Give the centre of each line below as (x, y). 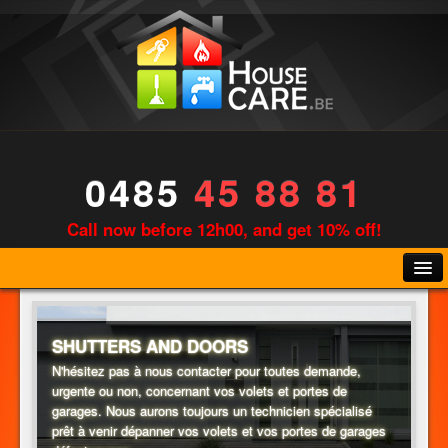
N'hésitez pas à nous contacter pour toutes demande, (206, 370)
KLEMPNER (63, 410)
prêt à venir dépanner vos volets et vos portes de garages (219, 430)
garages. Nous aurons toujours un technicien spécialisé (212, 410)
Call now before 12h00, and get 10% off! (224, 229)
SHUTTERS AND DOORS (150, 345)
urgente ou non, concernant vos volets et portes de (199, 390)
